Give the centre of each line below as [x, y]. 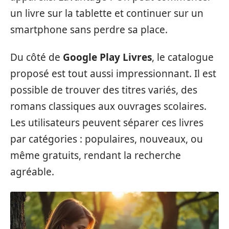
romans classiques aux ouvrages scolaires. [108, 107]
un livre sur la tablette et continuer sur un [107, 13]
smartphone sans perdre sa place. [89, 29]
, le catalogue [183, 58]
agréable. [32, 172]
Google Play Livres [107, 58]
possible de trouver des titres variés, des [104, 90]
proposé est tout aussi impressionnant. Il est [113, 74]
